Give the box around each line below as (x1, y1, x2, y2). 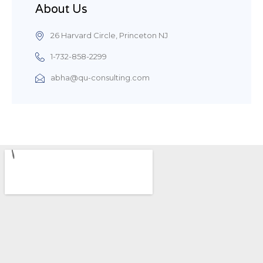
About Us (35, 1, 87, 17)
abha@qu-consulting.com (50, 73, 150, 83)
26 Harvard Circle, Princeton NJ (50, 31, 168, 41)
